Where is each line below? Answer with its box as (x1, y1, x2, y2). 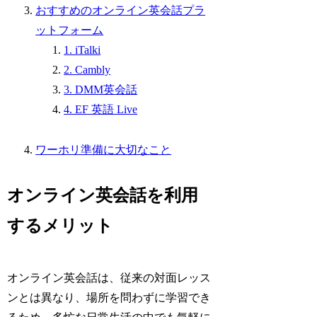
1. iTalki (64, 44, 101, 56)
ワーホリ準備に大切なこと (35, 143, 172, 156)
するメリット (7, 216, 114, 235)
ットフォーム (35, 24, 104, 36)
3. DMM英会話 (64, 83, 138, 96)
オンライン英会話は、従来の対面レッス (7, 272, 212, 284)
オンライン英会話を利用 (7, 185, 199, 204)
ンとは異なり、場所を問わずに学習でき (7, 292, 212, 304)
